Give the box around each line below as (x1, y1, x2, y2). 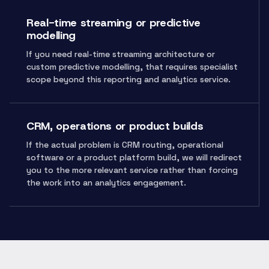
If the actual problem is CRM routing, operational (26, 139, 223, 150)
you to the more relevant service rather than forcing (26, 165, 238, 175)
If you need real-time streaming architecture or (26, 49, 215, 59)
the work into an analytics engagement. (26, 177, 186, 188)
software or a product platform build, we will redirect (26, 152, 242, 163)
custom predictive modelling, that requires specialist (26, 61, 238, 72)
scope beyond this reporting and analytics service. (26, 74, 231, 85)
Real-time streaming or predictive (26, 16, 201, 30)
